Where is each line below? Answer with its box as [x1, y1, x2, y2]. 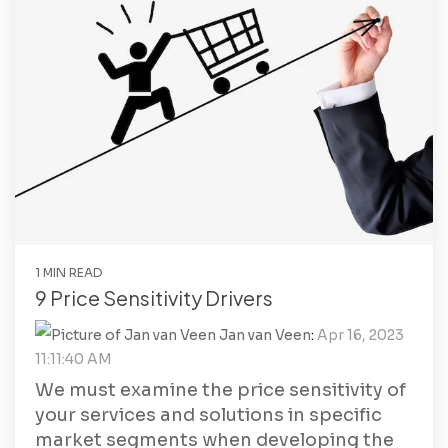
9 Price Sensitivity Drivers [35, 284, 273, 310]
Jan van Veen [216, 325, 311, 344]
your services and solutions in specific [35, 403, 382, 426]
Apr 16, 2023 [317, 325, 404, 344]
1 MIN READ [35, 264, 103, 280]
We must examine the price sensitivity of [35, 378, 406, 401]
